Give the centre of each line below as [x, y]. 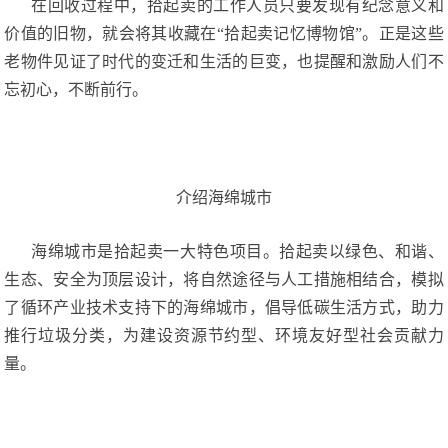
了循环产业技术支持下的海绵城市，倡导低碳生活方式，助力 [224, 307]
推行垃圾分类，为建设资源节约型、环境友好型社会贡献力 [224, 335]
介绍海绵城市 [224, 197]
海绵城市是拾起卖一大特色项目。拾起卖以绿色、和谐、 [224, 251]
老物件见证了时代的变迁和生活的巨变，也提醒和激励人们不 [224, 61]
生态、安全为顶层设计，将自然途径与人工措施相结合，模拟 [224, 279]
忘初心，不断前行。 [76, 89]
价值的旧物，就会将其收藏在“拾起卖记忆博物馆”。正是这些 [224, 33]
